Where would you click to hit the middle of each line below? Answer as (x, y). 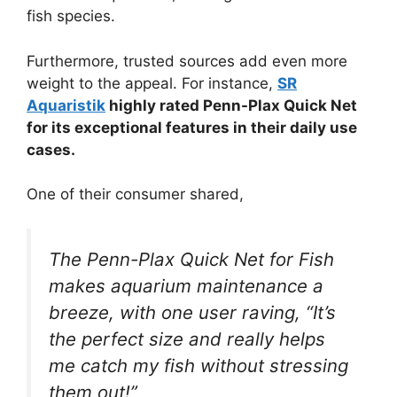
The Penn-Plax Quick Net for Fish (191, 259)
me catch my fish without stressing (198, 365)
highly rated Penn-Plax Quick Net (231, 105)
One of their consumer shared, (135, 195)
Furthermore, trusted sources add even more (187, 61)
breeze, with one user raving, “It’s (192, 312)
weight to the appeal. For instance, (152, 83)
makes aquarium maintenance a (186, 285)
